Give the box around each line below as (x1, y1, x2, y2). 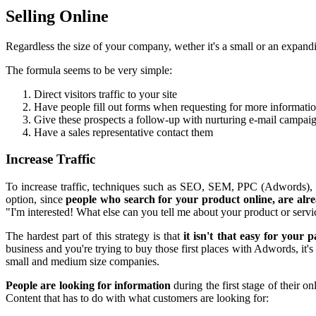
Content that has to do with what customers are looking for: (6, 292, 269, 305)
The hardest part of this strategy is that (6, 230, 184, 243)
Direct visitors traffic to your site (34, 87, 177, 100)
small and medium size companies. (6, 255, 159, 268)
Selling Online (6, 6, 109, 25)
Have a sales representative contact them (34, 126, 213, 138)
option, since (6, 193, 66, 206)
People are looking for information (6, 279, 171, 292)
